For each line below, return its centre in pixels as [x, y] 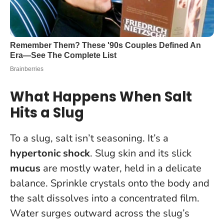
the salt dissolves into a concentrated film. [105, 198]
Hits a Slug [47, 113]
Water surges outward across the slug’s [100, 213]
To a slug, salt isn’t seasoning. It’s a [89, 138]
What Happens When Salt [101, 97]
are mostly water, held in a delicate [121, 168]
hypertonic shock [50, 153]
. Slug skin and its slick [141, 153]
